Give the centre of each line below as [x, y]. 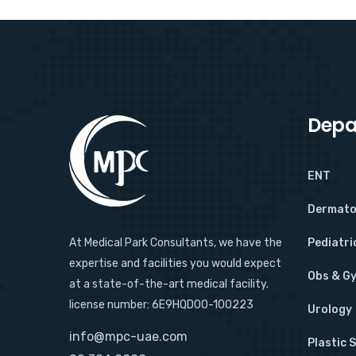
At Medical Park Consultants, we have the [176, 243]
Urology [330, 310]
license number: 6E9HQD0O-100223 [161, 305]
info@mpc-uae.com [128, 337]
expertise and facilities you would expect [175, 264]
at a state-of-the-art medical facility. [169, 284]
